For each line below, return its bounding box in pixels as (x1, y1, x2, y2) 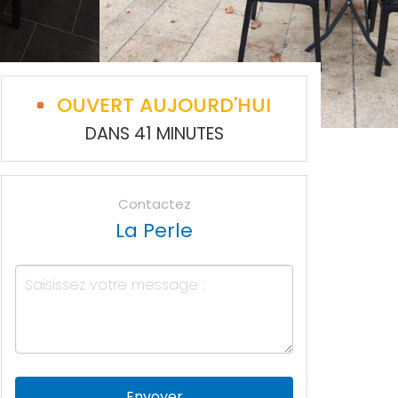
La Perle (115, 217, 193, 244)
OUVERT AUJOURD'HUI (57, 92, 271, 119)
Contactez (117, 195, 191, 213)
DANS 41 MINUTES (84, 122, 224, 146)
